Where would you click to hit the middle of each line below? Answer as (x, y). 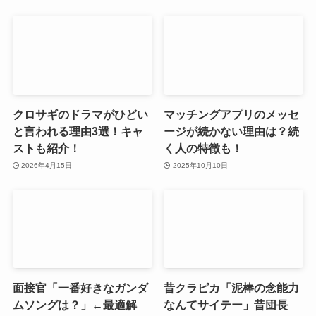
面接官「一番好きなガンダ (80, 288)
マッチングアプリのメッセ (232, 114)
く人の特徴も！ (203, 148)
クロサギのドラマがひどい (80, 114)
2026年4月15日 (47, 165)
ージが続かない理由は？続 (232, 131)
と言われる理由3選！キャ (78, 131)
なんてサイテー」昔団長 (226, 305)
